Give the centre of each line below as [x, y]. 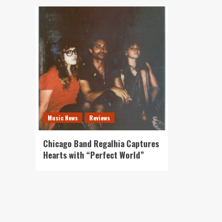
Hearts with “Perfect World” [94, 155]
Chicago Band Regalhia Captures [101, 143]
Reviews [100, 118]
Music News [63, 118]
